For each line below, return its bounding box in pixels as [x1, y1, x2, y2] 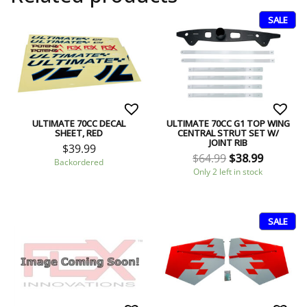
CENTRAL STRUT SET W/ [177, 126, 279, 139]
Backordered [54, 156, 104, 169]
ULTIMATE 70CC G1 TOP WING [166, 116, 290, 130]
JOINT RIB [208, 136, 247, 149]
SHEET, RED [55, 126, 103, 139]
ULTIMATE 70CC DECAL [32, 116, 126, 130]
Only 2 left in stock [193, 166, 263, 178]
